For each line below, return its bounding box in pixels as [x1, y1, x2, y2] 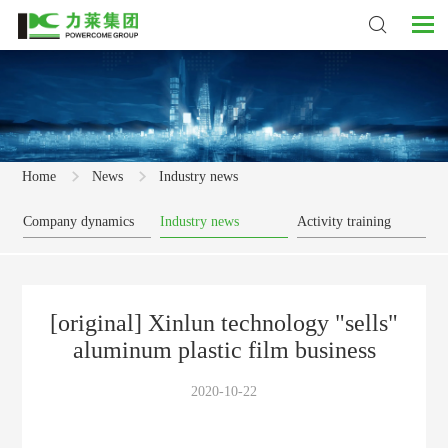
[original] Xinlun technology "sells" [50, 310, 398, 336]
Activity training [296, 214, 391, 229]
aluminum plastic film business [72, 337, 376, 363]
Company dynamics [22, 214, 134, 229]
